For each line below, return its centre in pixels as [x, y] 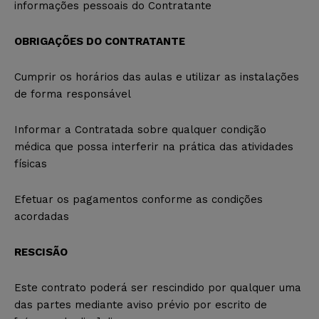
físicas [31, 163]
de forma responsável [73, 94]
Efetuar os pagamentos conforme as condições [138, 199]
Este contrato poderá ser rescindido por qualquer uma [158, 287]
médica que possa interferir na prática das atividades [154, 146]
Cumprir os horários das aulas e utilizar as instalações [157, 77]
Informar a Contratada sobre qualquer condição [140, 129]
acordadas [42, 216]
